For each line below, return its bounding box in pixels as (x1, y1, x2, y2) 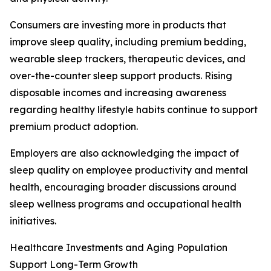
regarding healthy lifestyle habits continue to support (10, 103, 258, 116)
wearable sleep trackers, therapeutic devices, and (10, 53, 246, 65)
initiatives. (10, 215, 56, 227)
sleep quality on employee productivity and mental (10, 164, 248, 177)
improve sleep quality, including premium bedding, (10, 36, 246, 48)
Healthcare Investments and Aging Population (10, 241, 227, 254)
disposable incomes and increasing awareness (10, 87, 226, 99)
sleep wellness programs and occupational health (10, 198, 241, 211)
